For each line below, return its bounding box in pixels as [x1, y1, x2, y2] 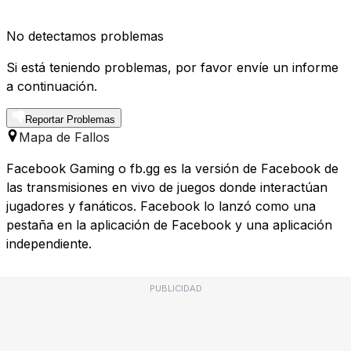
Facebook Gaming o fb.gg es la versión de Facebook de [6, 161, 338, 177]
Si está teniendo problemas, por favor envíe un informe [6, 60, 338, 76]
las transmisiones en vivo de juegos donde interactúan [6, 179, 327, 196]
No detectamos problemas [6, 28, 164, 45]
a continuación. [6, 78, 97, 95]
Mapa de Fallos [19, 129, 110, 146]
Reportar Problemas [25, 114, 115, 126]
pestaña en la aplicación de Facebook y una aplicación [6, 217, 332, 233]
